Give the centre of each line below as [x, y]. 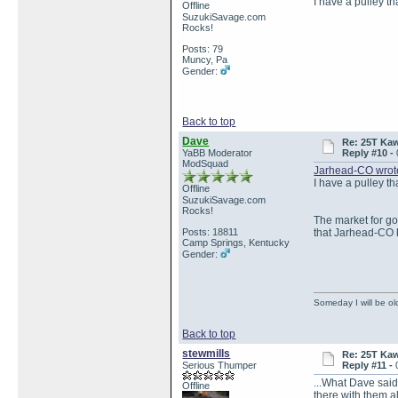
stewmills [207, 354]
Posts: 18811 [211, 232]
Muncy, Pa [205, 60]
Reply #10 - [369, 153]
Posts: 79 [203, 49]
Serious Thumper [220, 365]
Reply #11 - [369, 365]
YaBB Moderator [218, 153]
